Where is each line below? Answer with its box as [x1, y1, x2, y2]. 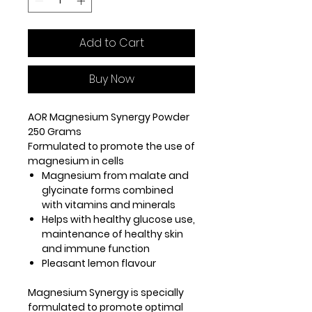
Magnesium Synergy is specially [28, 285, 184, 299]
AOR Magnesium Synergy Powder [28, 109, 189, 124]
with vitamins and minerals [42, 197, 175, 212]
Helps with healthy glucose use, [42, 212, 195, 226]
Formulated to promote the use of [28, 139, 195, 153]
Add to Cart [79, 34, 144, 51]
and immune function [42, 241, 150, 256]
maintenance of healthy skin [42, 226, 183, 241]
